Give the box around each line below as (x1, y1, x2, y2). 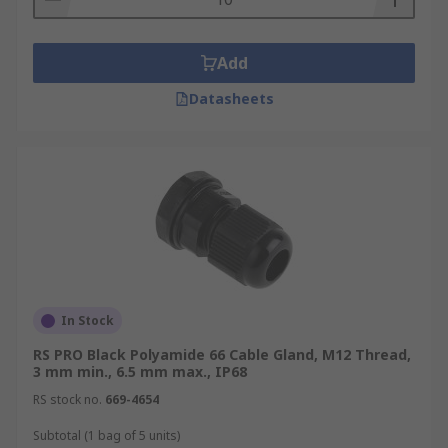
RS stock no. (33, 391, 102, 408)
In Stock (61, 312, 114, 329)
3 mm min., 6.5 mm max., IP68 (33, 362, 247, 381)
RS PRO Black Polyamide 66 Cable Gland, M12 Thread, (33, 345, 411, 364)
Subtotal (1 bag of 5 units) (33, 427, 180, 444)
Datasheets (188, 89, 274, 108)
